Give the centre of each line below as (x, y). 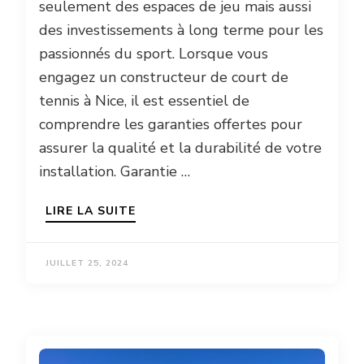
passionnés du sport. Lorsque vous (154, 54)
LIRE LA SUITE (91, 211)
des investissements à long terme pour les (181, 30)
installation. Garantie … (115, 172)
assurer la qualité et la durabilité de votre (180, 148)
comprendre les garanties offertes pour (171, 125)
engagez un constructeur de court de (164, 78)
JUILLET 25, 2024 (87, 264)
